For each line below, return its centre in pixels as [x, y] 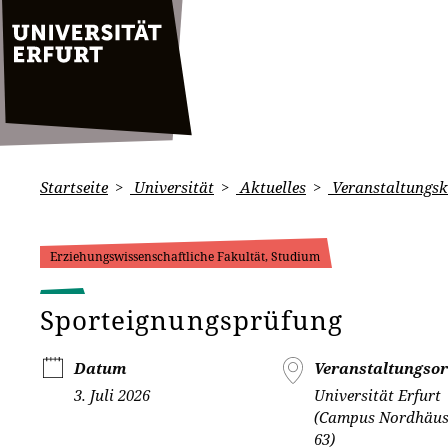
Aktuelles [271, 187]
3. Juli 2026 [112, 395]
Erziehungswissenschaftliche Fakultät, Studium [185, 256]
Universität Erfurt [378, 395]
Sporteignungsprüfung [191, 320]
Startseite [74, 187]
